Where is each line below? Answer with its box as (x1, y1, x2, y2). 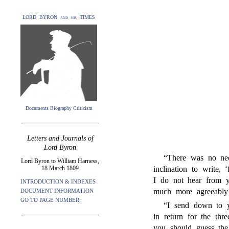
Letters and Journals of (27, 134, 94, 142)
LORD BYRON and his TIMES (22, 14, 95, 20)
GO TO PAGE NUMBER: (20, 197, 81, 203)
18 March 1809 (41, 165, 79, 172)
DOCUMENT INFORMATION (20, 188, 94, 194)
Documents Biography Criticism (25, 105, 93, 111)
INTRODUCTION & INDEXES (20, 178, 96, 185)
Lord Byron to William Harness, (21, 157, 99, 165)
